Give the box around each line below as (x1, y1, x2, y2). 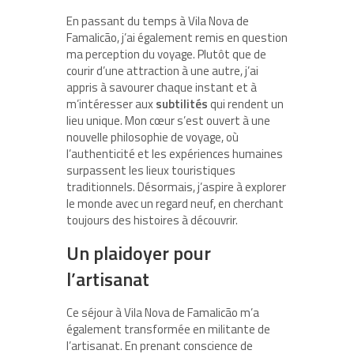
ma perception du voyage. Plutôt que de (66, 44, 266, 63)
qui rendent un (208, 94, 284, 113)
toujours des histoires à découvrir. (66, 210, 238, 229)
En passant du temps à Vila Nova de (66, 11, 249, 30)
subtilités (156, 94, 208, 113)
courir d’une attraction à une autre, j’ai (66, 61, 258, 80)
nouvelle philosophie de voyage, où (66, 127, 239, 146)
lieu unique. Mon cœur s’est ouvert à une (66, 111, 270, 130)
